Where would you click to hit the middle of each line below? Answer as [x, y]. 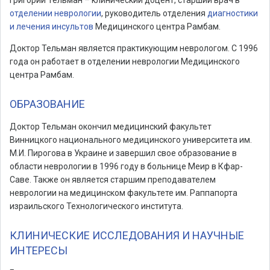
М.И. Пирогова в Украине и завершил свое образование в [123, 153]
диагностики [233, 13]
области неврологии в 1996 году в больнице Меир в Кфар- [126, 166]
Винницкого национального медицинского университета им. [131, 140]
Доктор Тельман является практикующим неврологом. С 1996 [134, 48]
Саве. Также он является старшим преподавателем [113, 180]
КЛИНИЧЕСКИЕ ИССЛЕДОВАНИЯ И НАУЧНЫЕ [127, 235]
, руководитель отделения [154, 13]
